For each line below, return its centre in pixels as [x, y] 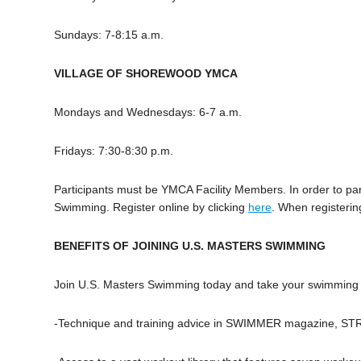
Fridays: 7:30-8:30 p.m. [114, 151]
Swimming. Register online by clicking [151, 207]
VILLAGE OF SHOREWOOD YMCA [146, 74]
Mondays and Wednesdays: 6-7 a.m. [148, 112]
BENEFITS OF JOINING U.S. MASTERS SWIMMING [190, 246]
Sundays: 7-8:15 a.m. [109, 35]
